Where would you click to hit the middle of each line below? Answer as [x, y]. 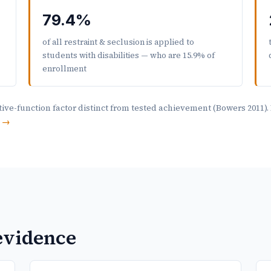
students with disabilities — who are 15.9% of [129, 55]
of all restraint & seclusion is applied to [119, 41]
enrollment [65, 68]
